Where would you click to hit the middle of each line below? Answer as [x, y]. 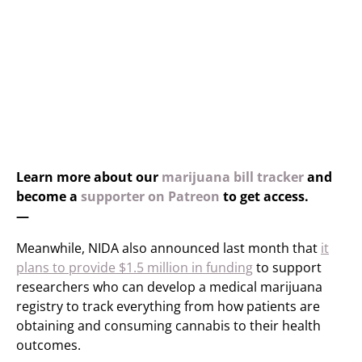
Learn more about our [89, 177]
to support [287, 267]
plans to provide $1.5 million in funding [135, 267]
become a [48, 196]
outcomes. [48, 345]
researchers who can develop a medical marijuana [169, 287]
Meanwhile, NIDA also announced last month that [168, 248]
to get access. [264, 196]
